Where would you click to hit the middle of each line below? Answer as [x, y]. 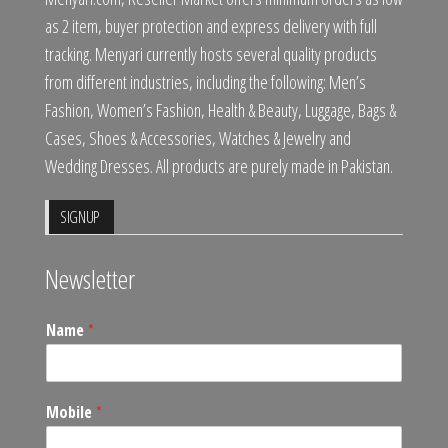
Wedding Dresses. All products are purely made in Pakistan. [219, 165]
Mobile [71, 411]
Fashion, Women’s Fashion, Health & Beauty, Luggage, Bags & [220, 109]
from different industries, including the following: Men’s [205, 81]
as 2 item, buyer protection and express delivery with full [211, 25]
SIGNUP [80, 216]
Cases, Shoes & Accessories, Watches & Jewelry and [198, 137]
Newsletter [90, 278]
